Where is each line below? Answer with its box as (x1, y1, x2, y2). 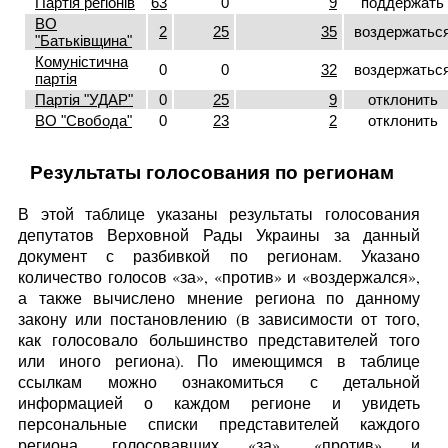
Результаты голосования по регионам (29, 161, 394, 183)
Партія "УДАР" (35, 90, 133, 108)
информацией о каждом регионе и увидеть (18, 391, 420, 413)
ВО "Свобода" (35, 111, 132, 129)
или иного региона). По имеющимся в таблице (18, 349, 420, 371)
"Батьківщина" (35, 31, 132, 49)
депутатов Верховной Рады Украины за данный (18, 223, 420, 245)
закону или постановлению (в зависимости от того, (18, 307, 420, 329)
